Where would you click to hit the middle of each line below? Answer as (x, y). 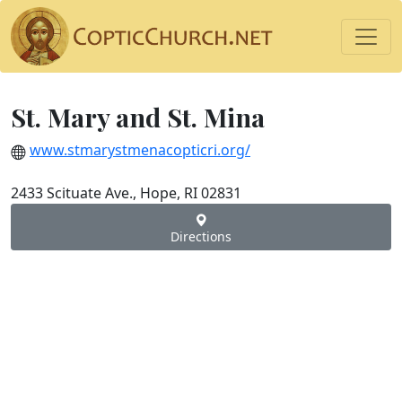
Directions (201, 236)
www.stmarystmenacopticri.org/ (140, 150)
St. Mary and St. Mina (138, 117)
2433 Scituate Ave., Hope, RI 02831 (126, 193)
